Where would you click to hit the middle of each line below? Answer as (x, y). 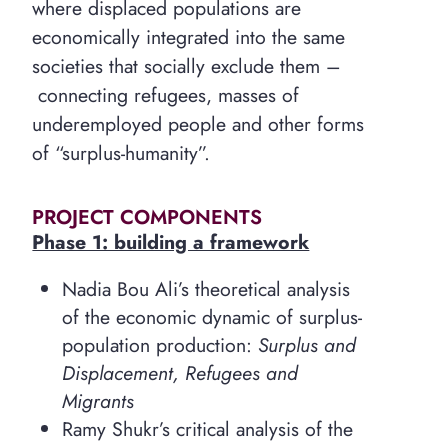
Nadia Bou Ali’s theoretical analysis (205, 289)
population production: (159, 345)
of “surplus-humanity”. (121, 153)
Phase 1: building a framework (171, 241)
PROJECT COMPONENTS (147, 217)
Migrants (97, 401)
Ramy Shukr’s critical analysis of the (207, 429)
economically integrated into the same (189, 37)
